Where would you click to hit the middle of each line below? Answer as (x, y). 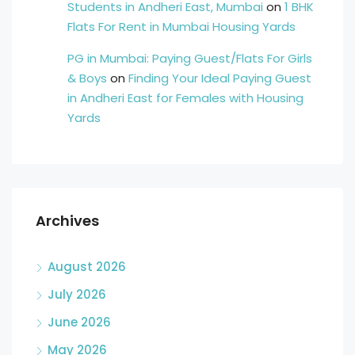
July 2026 (77, 294)
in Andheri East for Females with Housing (185, 98)
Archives (67, 221)
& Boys (87, 78)
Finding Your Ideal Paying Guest (220, 78)
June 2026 (79, 322)
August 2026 (87, 267)
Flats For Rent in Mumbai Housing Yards (181, 27)
